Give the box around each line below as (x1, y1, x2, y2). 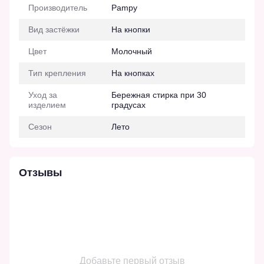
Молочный (111, 46, 152, 56)
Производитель (28, 2, 87, 12)
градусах (111, 100, 146, 110)
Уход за (28, 90, 57, 100)
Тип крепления (28, 68, 86, 78)
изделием (28, 100, 66, 110)
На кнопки (111, 24, 150, 34)
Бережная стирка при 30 (111, 90, 206, 100)
